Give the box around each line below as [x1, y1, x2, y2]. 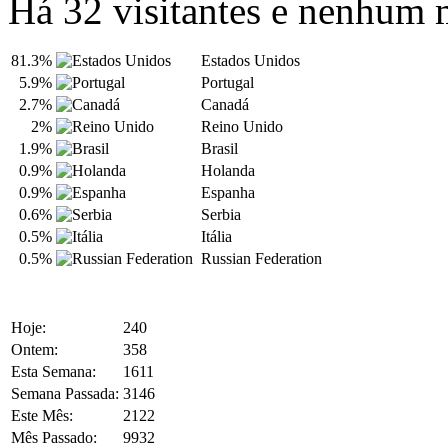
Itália [201, 228, 232, 246]
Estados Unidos [201, 52, 300, 70]
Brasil [201, 140, 238, 158]
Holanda [201, 162, 255, 180]
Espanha [201, 184, 255, 202]
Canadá [201, 96, 249, 114]
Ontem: [11, 341, 58, 359]
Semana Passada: [11, 385, 119, 403]
